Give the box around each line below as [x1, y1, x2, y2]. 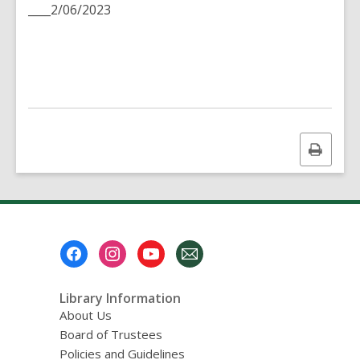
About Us [59, 307, 112, 323]
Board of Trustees [59, 326, 162, 342]
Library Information [59, 289, 181, 307]
